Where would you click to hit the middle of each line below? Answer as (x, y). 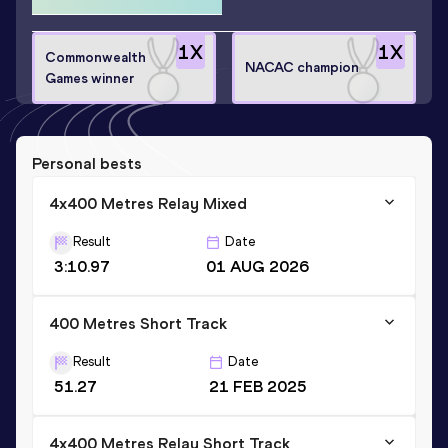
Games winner (89, 78)
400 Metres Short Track (138, 323)
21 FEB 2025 (257, 386)
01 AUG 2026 (257, 266)
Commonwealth (95, 57)
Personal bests (87, 163)
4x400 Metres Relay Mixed (148, 203)
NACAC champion (302, 67)
